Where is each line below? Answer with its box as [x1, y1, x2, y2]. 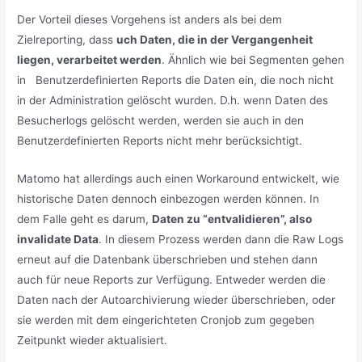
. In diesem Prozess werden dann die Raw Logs [99, 232, 344, 246]
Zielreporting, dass [17, 32, 117, 46]
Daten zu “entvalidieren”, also [152, 212, 313, 225]
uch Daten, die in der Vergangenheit [116, 32, 314, 46]
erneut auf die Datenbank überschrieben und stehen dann [17, 252, 318, 266]
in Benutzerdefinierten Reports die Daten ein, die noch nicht [17, 73, 335, 86]
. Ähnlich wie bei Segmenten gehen [162, 53, 345, 66]
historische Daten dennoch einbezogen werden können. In [17, 192, 320, 205]
